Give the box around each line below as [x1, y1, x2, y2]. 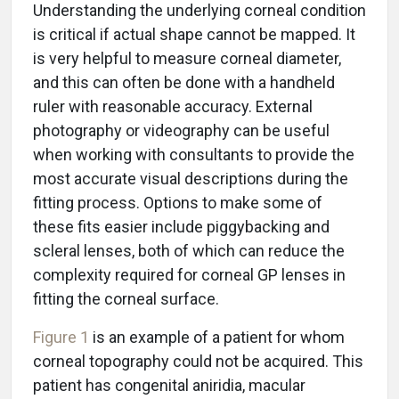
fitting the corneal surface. [33, 289, 219, 308]
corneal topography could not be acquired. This [33, 351, 363, 370]
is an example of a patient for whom [89, 327, 345, 346]
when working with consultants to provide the [33, 144, 354, 164]
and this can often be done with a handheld [33, 72, 335, 92]
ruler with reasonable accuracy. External [33, 96, 313, 116]
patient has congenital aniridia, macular [33, 375, 305, 395]
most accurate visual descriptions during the [33, 168, 348, 188]
